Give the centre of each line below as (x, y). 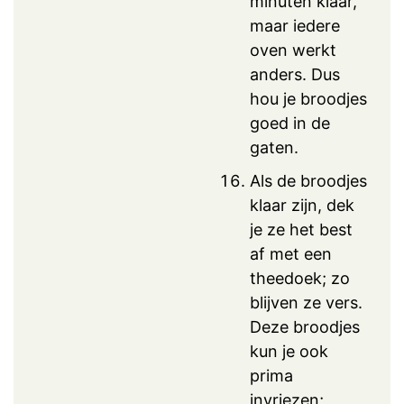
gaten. (274, 147)
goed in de (290, 123)
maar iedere (295, 25)
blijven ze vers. (306, 302)
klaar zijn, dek (302, 205)
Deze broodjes (305, 326)
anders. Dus (295, 74)
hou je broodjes (308, 98)
